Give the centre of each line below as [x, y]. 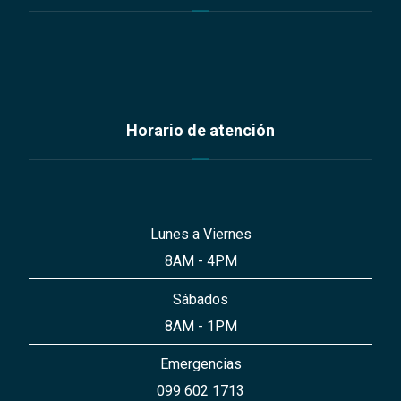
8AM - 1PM [200, 326]
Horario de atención [200, 130]
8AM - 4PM [200, 260]
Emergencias [200, 364]
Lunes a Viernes [200, 234]
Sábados [200, 299]
